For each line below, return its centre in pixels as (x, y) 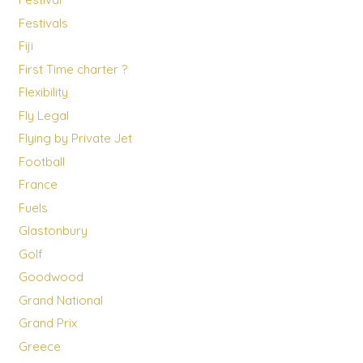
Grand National (60, 300)
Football (41, 161)
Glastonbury (53, 231)
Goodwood (51, 277)
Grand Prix (47, 323)
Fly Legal (43, 115)
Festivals (43, 23)
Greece (39, 346)
